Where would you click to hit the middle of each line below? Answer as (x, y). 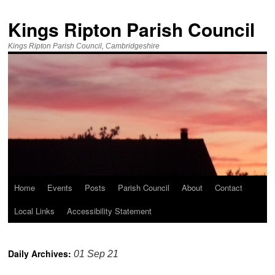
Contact (229, 188)
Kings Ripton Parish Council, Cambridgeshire (84, 46)
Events (60, 188)
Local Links (35, 211)
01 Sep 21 (96, 254)
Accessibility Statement (110, 211)
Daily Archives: (41, 254)
